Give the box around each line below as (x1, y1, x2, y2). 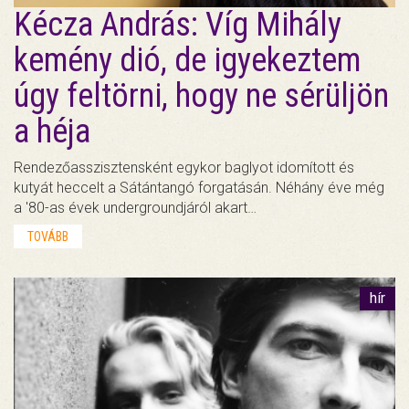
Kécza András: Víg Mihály (14, 5, 341, 45)
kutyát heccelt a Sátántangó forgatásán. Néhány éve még (14, 179, 384, 197)
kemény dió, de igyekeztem (14, 41, 361, 80)
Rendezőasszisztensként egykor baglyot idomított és (14, 159, 354, 177)
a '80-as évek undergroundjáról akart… (14, 199, 257, 217)
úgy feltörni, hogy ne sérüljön (14, 77, 389, 116)
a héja (14, 112, 90, 152)
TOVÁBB (27, 229, 68, 245)
